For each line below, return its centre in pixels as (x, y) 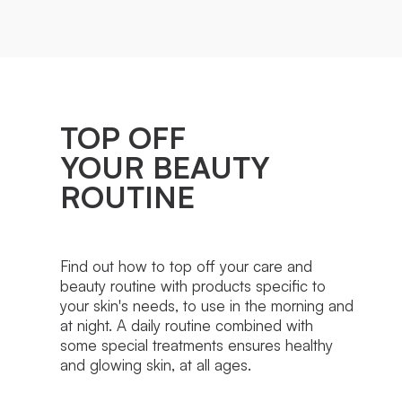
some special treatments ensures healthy (197, 345)
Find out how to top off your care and (187, 267)
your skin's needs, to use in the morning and (207, 306)
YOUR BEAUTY (166, 167)
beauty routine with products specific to (193, 286)
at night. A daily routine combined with (187, 326)
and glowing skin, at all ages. (156, 365)
